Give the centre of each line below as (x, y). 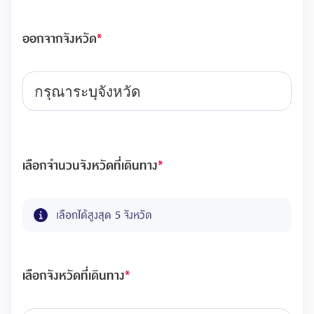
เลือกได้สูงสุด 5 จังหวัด (104, 215)
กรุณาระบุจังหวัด (88, 91)
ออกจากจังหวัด (60, 39)
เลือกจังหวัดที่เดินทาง (74, 276)
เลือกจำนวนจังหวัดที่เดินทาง (90, 166)
